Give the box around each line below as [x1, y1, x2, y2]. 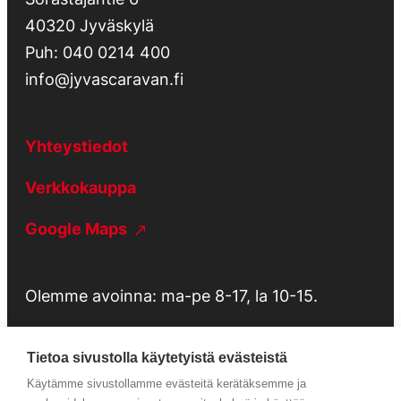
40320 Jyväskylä [25, 16, 154, 36]
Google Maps [25, 219, 131, 239]
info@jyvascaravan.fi [25, 70, 183, 90]
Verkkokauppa [25, 178, 136, 198]
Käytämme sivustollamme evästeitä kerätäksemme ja [27, 377, 306, 390]
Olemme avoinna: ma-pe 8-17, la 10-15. [25, 286, 318, 306]
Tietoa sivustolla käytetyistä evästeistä [27, 350, 287, 365]
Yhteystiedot [25, 137, 128, 157]
